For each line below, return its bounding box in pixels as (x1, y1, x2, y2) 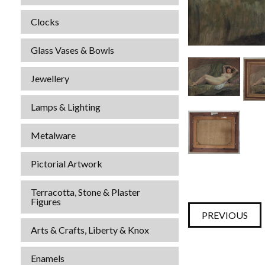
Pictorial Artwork (31, 158, 102, 169)
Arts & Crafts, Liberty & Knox (31, 224, 149, 235)
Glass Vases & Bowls (31, 44, 114, 56)
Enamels (31, 253, 64, 264)
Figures (31, 196, 61, 207)
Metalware (31, 130, 76, 141)
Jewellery (31, 73, 69, 84)
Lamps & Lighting (31, 101, 101, 112)
